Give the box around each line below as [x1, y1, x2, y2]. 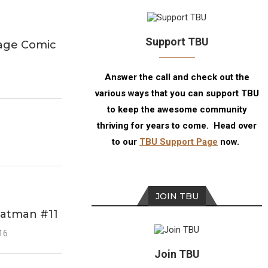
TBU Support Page [139, 136, 218, 147]
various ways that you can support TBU [95, 88, 259, 99]
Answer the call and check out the [104, 72, 249, 83]
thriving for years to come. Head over [97, 120, 257, 131]
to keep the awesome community [106, 104, 247, 115]
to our [112, 136, 140, 147]
